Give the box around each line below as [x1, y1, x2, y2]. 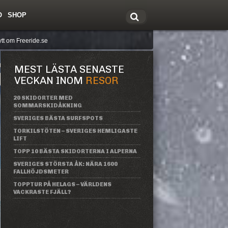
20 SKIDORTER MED [13, 95, 73, 101]
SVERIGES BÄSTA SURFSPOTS [13, 115, 103, 122]
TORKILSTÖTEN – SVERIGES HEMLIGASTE [13, 128, 137, 134]
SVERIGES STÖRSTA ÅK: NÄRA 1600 [13, 161, 118, 167]
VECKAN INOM [14, 74, 85, 87]
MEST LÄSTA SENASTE [14, 63, 124, 75]
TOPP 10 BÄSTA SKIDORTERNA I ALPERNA [13, 148, 137, 155]
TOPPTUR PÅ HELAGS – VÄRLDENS [13, 181, 111, 188]
